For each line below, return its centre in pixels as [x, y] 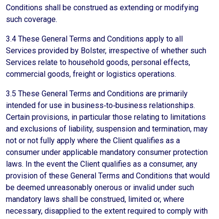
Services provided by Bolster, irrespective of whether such [106, 51]
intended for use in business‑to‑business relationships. [100, 105]
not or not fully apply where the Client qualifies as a [93, 141]
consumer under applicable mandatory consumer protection [107, 152]
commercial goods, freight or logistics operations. [91, 74]
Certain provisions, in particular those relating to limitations [106, 117]
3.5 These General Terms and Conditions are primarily [97, 94]
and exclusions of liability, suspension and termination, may [107, 129]
